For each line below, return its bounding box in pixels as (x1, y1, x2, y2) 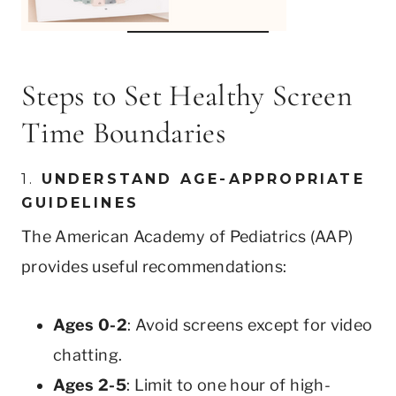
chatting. (53, 345, 123, 364)
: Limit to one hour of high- (126, 375, 331, 394)
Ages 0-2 (53, 315, 127, 334)
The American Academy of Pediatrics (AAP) (21, 226, 354, 246)
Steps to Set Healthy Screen (21, 77, 354, 114)
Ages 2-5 (53, 375, 126, 394)
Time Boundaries (21, 114, 226, 151)
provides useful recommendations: (21, 256, 287, 276)
